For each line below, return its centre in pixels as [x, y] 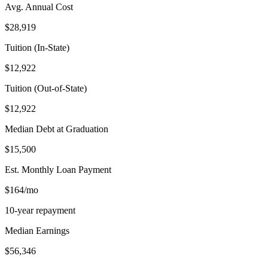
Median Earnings [37, 230]
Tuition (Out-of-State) [46, 88]
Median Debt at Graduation [57, 129]
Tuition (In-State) [37, 47]
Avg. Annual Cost [39, 7]
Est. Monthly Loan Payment [58, 169]
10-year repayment [40, 210]
